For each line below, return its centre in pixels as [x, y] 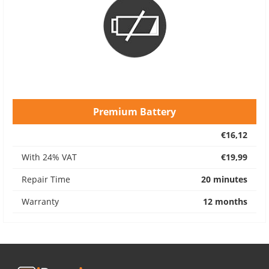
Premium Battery [134, 112]
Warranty [40, 201]
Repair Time [46, 179]
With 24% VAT [49, 157]
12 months [225, 201]
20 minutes [224, 179]
